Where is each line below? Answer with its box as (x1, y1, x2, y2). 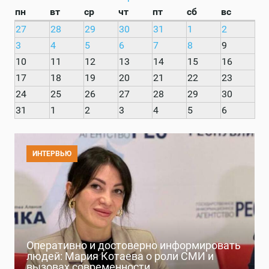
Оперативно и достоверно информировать (26, 238, 241, 252)
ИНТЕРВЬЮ (32, 150, 71, 159)
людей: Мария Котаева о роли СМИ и (26, 249, 214, 262)
